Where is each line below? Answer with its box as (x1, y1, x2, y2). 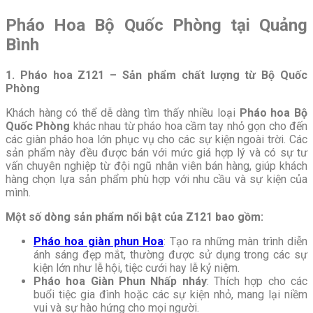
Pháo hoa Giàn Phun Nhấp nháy (34, 275, 207, 289)
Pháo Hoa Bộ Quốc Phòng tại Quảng (6, 15, 307, 36)
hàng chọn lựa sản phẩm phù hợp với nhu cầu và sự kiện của (6, 173, 307, 187)
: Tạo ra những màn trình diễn (163, 235, 308, 249)
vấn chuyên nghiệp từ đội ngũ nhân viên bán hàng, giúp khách (6, 159, 307, 173)
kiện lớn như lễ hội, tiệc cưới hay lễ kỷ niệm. (34, 261, 240, 275)
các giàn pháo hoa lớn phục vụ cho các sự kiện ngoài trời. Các (6, 133, 307, 147)
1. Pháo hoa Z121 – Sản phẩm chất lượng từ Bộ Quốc (6, 68, 307, 82)
